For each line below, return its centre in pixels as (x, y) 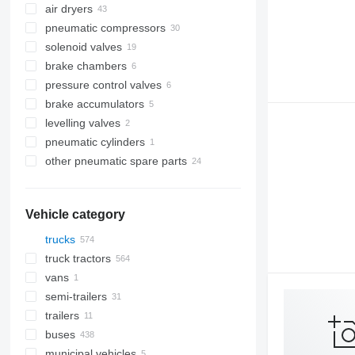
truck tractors (78, 258)
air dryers (69, 9)
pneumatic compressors (105, 28)
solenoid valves (83, 47)
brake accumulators (94, 104)
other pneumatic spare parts (116, 161)
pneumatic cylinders (95, 142)
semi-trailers (76, 296)
